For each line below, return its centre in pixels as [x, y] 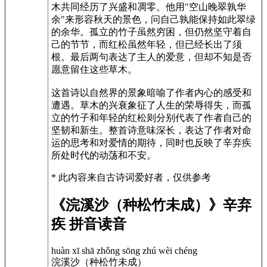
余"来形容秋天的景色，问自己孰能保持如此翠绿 [153, 19]
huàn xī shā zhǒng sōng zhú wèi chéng [124, 251]
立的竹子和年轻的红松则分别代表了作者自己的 [151, 117]
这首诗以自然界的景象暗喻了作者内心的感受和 [151, 92]
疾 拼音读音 [89, 224]
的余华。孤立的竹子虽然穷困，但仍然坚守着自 [151, 32]
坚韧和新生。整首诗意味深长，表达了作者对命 [151, 130]
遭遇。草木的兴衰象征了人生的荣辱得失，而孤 [151, 105]
